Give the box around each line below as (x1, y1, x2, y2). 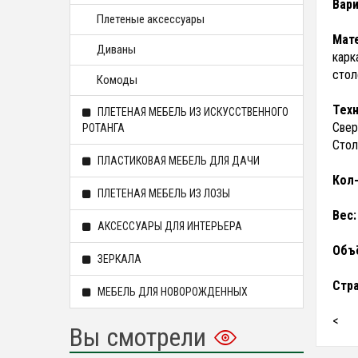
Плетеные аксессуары (97, 12, 205, 26)
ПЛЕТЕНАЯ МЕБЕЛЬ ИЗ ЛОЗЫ (95, 187, 230, 200)
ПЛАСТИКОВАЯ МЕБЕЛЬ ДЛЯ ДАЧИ (95, 154, 260, 167)
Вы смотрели (70, 322, 206, 352)
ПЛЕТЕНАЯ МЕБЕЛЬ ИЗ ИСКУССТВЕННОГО (95, 105, 288, 118)
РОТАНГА (82, 121, 125, 134)
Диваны (97, 42, 136, 57)
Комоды (97, 73, 137, 87)
